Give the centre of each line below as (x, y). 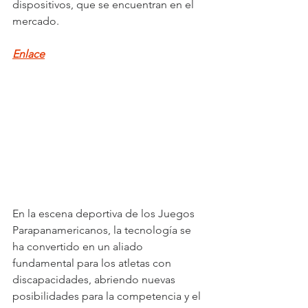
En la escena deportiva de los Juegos (105, 213)
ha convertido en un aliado (79, 246)
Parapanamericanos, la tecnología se (103, 230)
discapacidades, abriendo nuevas (95, 279)
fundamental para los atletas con (93, 263)
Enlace (29, 54)
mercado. (36, 21)
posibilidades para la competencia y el (108, 296)
